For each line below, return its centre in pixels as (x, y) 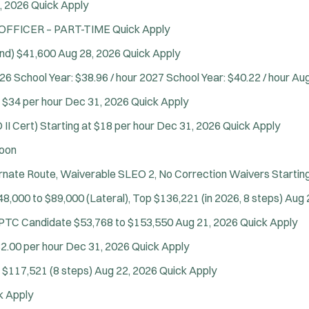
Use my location (124, 173)
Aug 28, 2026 (90, 53)
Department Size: (73, 242)
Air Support (72, 297)
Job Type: (54, 207)
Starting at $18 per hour (97, 125)
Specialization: (66, 278)
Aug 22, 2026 (127, 270)
